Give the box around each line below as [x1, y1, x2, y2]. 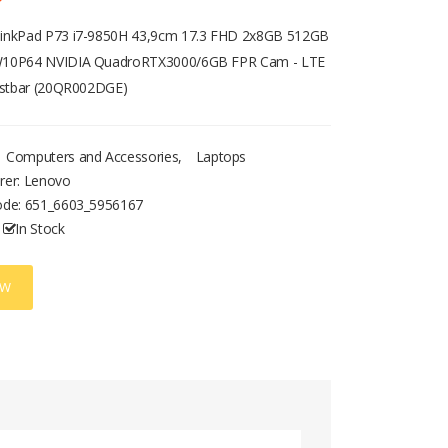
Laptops [195, 147, 247, 166]
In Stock [15, 219, 65, 238]
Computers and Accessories [6, 147, 179, 166]
